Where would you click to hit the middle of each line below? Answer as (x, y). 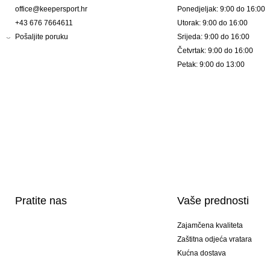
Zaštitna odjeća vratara (214, 240)
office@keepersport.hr (51, 9)
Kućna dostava (201, 253)
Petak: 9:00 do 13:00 (211, 65)
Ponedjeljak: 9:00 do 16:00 (221, 9)
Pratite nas (41, 201)
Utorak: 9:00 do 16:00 (212, 23)
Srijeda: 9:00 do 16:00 (213, 37)
